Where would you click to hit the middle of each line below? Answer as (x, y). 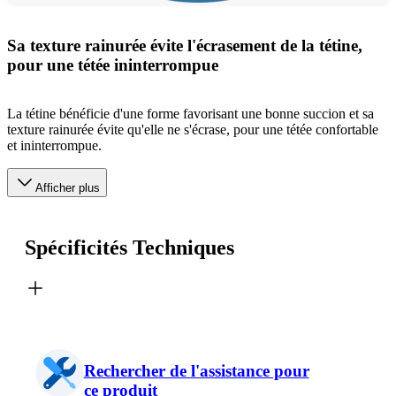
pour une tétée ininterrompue (113, 65)
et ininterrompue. (54, 146)
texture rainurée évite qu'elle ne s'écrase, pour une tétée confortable (193, 130)
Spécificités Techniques (129, 248)
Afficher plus (68, 188)
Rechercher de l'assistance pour (196, 370)
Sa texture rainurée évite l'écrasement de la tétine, (185, 46)
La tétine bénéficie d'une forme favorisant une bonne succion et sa (190, 114)
